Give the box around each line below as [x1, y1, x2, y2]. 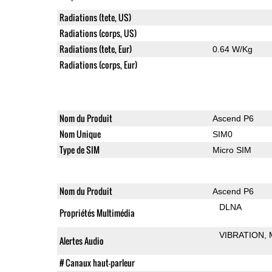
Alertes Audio [59, 234, 104, 247]
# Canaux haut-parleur [59, 256, 135, 269]
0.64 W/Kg [212, 44, 253, 54]
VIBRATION [219, 229, 265, 240]
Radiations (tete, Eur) [59, 42, 132, 55]
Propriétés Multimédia [59, 206, 135, 219]
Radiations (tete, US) [59, 10, 131, 24]
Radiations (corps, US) [59, 26, 137, 39]
